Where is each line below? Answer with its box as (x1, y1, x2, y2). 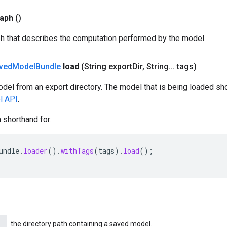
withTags (61, 146, 94, 156)
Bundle (35, 62, 61, 71)
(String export (81, 62, 132, 71)
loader (23, 146, 48, 156)
